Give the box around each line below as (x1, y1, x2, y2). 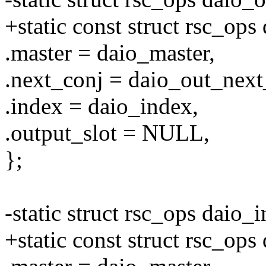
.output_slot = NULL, (5, 120, 210, 146)
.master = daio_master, (5, 40, 215, 66)
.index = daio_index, (5, 93, 198, 119)
